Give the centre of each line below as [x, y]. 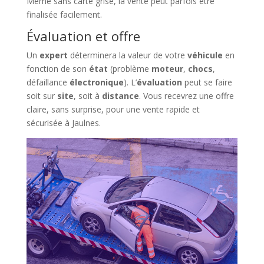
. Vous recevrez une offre [186, 96]
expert [53, 55]
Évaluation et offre [83, 36]
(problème [129, 69]
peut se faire [207, 82]
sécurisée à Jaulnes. [63, 123]
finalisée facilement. [64, 15]
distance [120, 96]
